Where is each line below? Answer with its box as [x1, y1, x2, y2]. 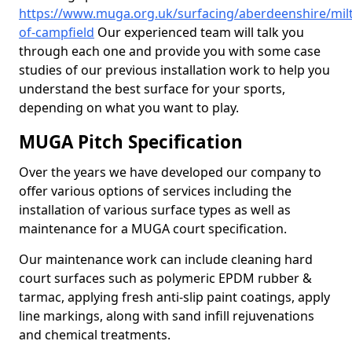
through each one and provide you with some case [19, 42, 321, 60]
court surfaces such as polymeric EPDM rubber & [19, 269, 312, 287]
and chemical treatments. [19, 326, 170, 343]
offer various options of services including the [19, 182, 291, 200]
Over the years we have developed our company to [19, 163, 321, 181]
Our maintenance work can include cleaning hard [19, 251, 313, 268]
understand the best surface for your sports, [19, 80, 285, 97]
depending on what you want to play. [19, 99, 239, 116]
